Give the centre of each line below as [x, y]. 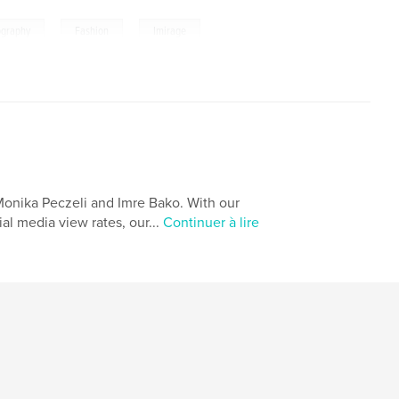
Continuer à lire [211, 223]
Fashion [92, 32]
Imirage [170, 32]
